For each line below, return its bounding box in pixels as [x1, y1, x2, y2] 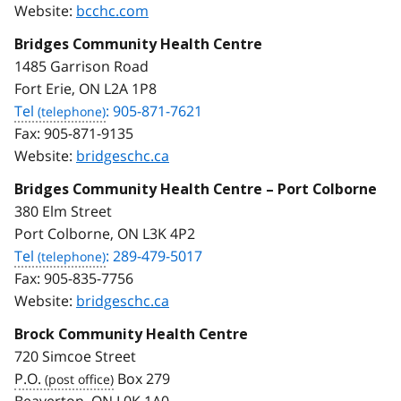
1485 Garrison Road [14, 55, 149, 76]
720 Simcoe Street [14, 346, 136, 366]
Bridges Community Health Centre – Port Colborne [14, 180, 377, 198]
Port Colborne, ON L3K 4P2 [14, 223, 195, 243]
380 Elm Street [14, 200, 112, 221]
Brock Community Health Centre [14, 325, 248, 343]
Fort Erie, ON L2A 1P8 [14, 78, 157, 98]
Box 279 [114, 368, 177, 388]
